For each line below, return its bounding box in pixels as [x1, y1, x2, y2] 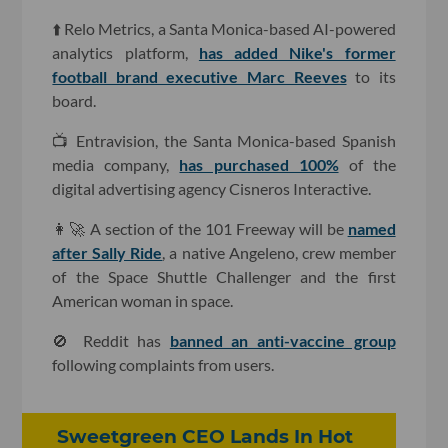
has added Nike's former [198, 42, 396, 62]
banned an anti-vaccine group [169, 330, 396, 350]
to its [346, 66, 396, 86]
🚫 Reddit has [52, 330, 170, 350]
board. [52, 90, 97, 110]
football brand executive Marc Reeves [52, 66, 347, 86]
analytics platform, [52, 42, 199, 62]
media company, [52, 154, 180, 174]
